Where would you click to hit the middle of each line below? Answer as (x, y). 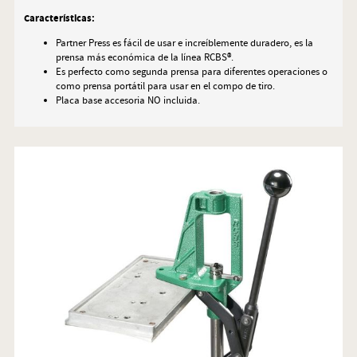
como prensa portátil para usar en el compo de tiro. (165, 86)
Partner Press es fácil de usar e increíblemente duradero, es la (184, 43)
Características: (59, 19)
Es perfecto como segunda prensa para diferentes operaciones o (191, 72)
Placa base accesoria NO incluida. (127, 101)
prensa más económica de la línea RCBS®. (144, 58)
